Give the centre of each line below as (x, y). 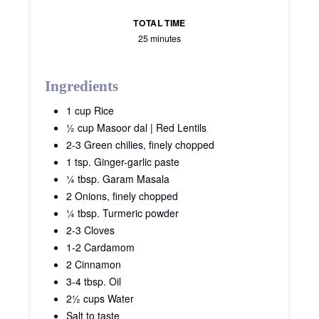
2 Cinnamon (94, 265)
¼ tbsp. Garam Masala (118, 179)
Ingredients (82, 87)
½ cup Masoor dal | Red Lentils (136, 128)
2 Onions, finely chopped (122, 196)
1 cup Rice (90, 111)
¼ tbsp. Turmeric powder (122, 213)
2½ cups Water (100, 299)
